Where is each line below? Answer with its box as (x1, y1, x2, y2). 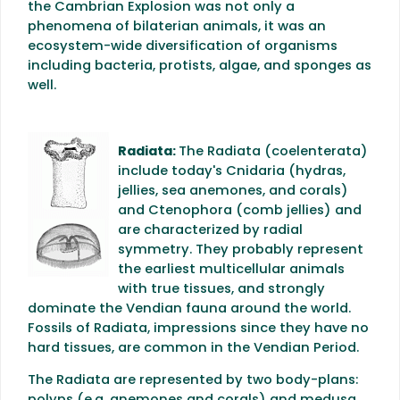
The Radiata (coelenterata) (179, 145, 368, 159)
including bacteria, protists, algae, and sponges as (28, 60, 371, 74)
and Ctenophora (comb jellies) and (118, 204, 362, 218)
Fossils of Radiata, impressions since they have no (28, 321, 369, 336)
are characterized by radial (118, 223, 303, 237)
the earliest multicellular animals (118, 262, 345, 277)
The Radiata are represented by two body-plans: (28, 374, 358, 388)
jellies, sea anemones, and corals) (118, 184, 348, 198)
